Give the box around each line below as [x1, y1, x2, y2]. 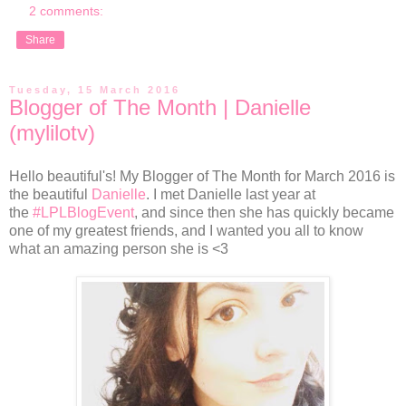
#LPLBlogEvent [33, 204, 134, 220]
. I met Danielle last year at [146, 186, 315, 202]
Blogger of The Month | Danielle [9, 95, 311, 121]
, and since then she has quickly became [134, 204, 394, 220]
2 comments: [29, 4, 104, 19]
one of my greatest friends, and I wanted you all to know [9, 222, 363, 238]
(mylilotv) [9, 121, 95, 146]
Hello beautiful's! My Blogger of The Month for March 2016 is [9, 168, 395, 184]
